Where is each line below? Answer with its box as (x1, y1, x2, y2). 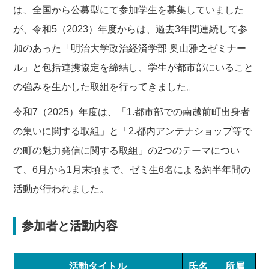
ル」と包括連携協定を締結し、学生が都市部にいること (13, 62, 254, 73)
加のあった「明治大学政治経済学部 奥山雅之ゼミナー (13, 43, 247, 53)
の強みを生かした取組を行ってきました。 (13, 81, 196, 92)
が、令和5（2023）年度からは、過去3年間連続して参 (13, 23, 248, 34)
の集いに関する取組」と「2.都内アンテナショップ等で (13, 125, 252, 136)
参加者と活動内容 (22, 219, 118, 232)
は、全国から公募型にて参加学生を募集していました (13, 4, 244, 15)
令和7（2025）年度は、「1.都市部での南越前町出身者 (13, 106, 250, 117)
